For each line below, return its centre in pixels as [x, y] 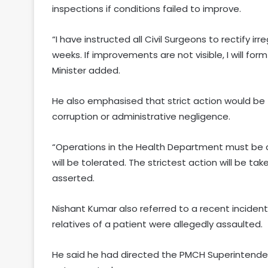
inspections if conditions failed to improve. [147, 9]
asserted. [73, 178]
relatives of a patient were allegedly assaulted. [157, 224]
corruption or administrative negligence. [141, 117]
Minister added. [86, 71]
